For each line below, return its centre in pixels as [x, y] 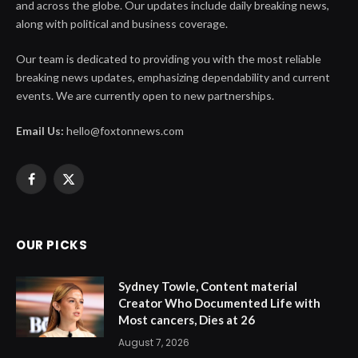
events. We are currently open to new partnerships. [145, 95]
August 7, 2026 [154, 342]
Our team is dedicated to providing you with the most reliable [169, 58]
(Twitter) [90, 203]
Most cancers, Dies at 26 [187, 319]
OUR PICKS [52, 245]
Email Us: [40, 130]
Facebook [54, 186]
